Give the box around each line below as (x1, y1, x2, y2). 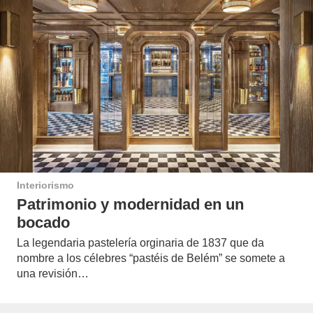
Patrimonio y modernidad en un (17, 196, 244, 213)
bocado (17, 214, 70, 231)
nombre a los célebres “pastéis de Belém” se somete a (17, 252, 285, 264)
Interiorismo (17, 180, 74, 191)
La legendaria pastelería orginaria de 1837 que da (17, 236, 264, 249)
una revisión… (17, 267, 89, 279)
